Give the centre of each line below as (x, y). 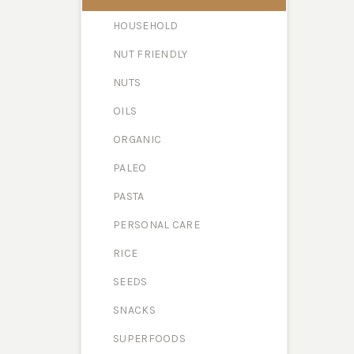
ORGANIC (137, 139)
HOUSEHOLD (146, 26)
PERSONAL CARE (156, 225)
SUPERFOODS (149, 339)
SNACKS (134, 310)
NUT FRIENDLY (151, 54)
